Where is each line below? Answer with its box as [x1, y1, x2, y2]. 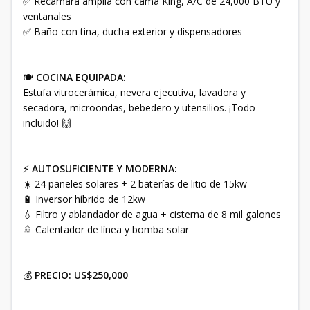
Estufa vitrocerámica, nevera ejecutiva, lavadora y [23, 86, 246, 99]
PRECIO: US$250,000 [35, 268, 128, 282]
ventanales [23, 10, 71, 23]
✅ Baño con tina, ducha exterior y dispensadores [23, 25, 242, 38]
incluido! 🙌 [23, 116, 71, 129]
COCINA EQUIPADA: [36, 71, 126, 84]
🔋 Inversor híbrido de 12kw [23, 192, 145, 206]
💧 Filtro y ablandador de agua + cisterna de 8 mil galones [23, 208, 281, 221]
